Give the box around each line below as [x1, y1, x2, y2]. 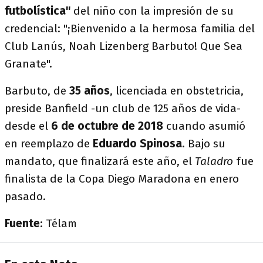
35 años [66, 84, 110, 97]
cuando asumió [163, 119, 245, 133]
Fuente [5, 217, 40, 230]
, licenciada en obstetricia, [110, 84, 244, 97]
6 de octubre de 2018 [51, 119, 163, 133]
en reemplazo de [5, 137, 93, 150]
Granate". [5, 57, 52, 70]
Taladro [195, 154, 233, 168]
